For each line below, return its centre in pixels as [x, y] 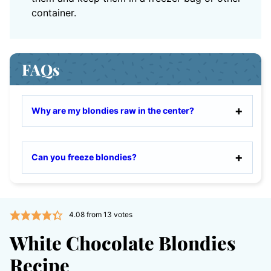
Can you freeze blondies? [84, 157]
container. [55, 13]
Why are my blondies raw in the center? [113, 111]
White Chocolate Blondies [122, 243]
